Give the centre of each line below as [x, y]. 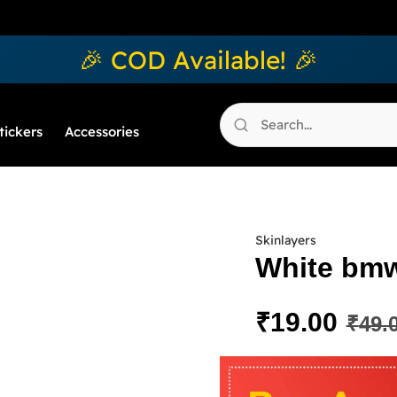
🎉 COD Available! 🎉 [198, 60]
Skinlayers [285, 241]
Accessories [102, 132]
